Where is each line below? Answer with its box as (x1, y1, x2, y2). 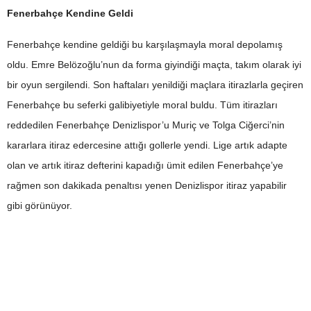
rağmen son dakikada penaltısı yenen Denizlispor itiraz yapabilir (7, 180, 287, 191)
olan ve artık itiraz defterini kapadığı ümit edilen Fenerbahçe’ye (7, 160, 283, 171)
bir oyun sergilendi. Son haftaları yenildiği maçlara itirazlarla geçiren (7, 79, 303, 90)
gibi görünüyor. (7, 200, 72, 211)
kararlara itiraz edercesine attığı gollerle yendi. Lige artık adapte (7, 140, 287, 151)
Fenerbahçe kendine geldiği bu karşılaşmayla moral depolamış (7, 39, 283, 50)
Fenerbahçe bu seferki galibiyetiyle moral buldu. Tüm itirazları (7, 99, 278, 110)
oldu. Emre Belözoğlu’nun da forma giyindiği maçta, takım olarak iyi (7, 59, 301, 70)
